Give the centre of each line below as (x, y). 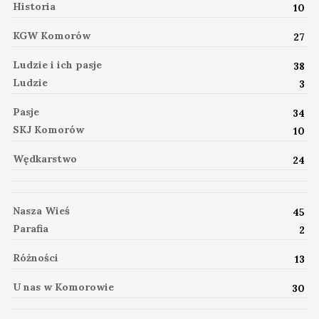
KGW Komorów (52, 36)
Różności (36, 258)
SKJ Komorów (48, 130)
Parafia (31, 229)
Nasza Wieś (41, 211)
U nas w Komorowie (63, 287)
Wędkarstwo (45, 159)
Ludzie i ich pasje (57, 65)
